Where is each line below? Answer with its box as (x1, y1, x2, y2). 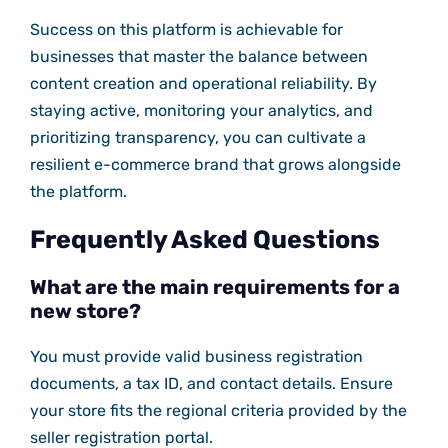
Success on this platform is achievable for (29, 20, 343, 40)
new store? (29, 299, 141, 324)
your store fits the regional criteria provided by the (29, 401, 407, 421)
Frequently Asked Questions (29, 225, 380, 255)
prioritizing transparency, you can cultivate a (29, 128, 366, 148)
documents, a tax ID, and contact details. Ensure (29, 374, 393, 394)
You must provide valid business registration (29, 347, 363, 367)
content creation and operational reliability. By (29, 74, 377, 94)
